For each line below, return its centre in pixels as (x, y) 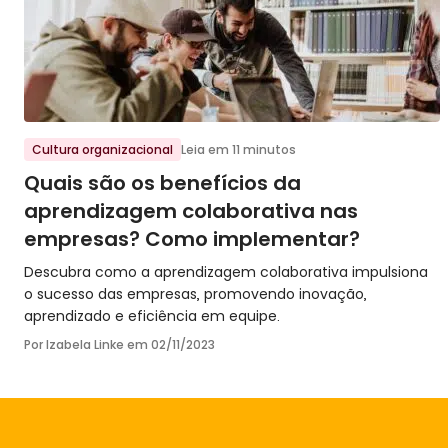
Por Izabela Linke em (87, 344)
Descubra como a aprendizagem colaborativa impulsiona (226, 272)
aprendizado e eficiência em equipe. (152, 316)
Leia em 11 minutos (238, 149)
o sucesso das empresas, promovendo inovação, (195, 294)
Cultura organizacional (102, 149)
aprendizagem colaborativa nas (191, 211)
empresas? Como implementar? (192, 239)
